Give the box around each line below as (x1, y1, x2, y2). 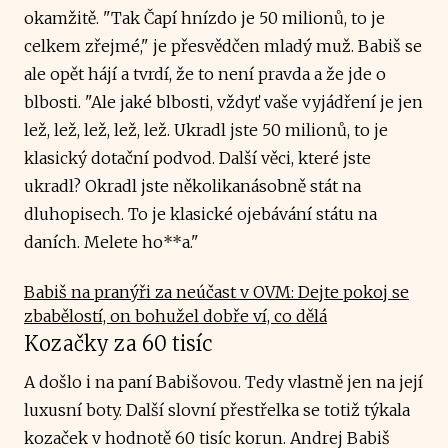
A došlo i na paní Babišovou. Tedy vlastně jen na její (24, 371, 423, 392)
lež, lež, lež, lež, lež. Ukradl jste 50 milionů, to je (24, 119, 388, 140)
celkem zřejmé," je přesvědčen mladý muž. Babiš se (24, 35, 422, 56)
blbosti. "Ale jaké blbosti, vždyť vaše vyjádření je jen (24, 91, 423, 112)
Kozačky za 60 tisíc (24, 330, 213, 356)
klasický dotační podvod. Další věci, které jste (24, 147, 371, 168)
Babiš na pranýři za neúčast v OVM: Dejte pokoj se (24, 281, 409, 302)
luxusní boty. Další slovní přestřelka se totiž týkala (24, 399, 410, 420)
